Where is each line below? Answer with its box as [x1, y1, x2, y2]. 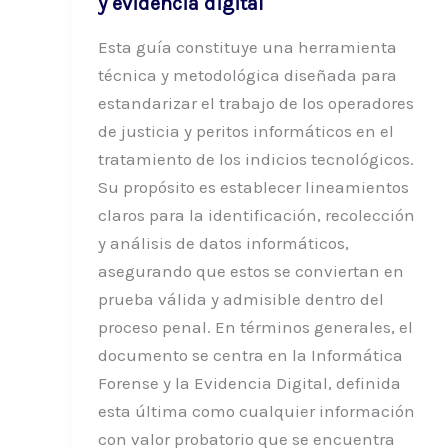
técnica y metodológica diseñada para [97, 64, 397, 85]
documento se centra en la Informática [97, 344, 403, 365]
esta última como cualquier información [97, 400, 415, 421]
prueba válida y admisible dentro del [97, 288, 384, 309]
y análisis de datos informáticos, [97, 232, 349, 253]
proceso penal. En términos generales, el [97, 316, 413, 337]
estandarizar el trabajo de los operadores [97, 92, 414, 113]
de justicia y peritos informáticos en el [97, 120, 394, 141]
